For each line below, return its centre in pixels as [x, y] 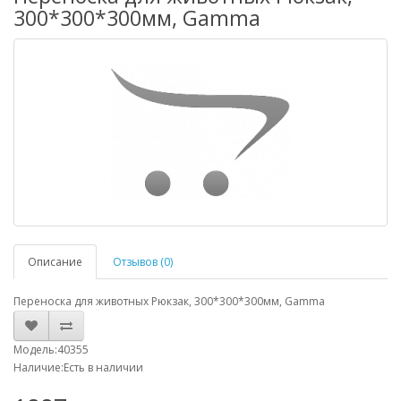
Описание [55, 262]
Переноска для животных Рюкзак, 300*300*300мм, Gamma [169, 301]
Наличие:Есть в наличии [78, 367]
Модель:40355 [51, 350]
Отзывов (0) [143, 262]
